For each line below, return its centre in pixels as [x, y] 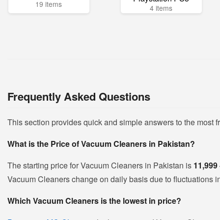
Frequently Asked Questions [79, 96]
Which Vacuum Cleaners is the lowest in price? [94, 201]
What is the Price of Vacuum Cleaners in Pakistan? [101, 144]
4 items [161, 8]
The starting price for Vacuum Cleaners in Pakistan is [100, 165]
